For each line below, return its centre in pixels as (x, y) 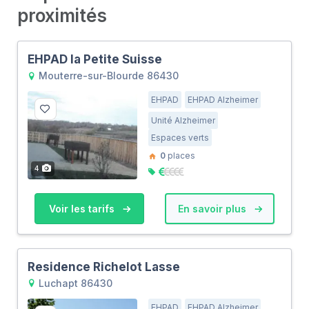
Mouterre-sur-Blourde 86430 (107, 76)
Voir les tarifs (83, 208)
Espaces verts (180, 138)
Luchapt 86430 (74, 283)
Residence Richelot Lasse (104, 267)
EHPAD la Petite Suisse (95, 60)
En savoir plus (213, 208)
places (181, 156)
